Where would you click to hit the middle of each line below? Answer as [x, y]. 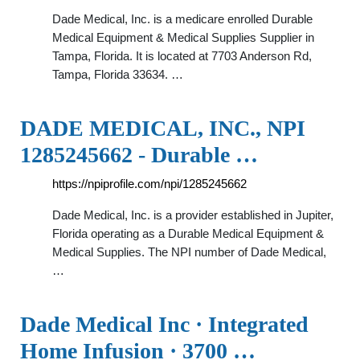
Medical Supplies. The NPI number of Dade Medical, [189, 252]
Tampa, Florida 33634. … [118, 74]
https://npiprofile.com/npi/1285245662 [149, 184]
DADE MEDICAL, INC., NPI [163, 128]
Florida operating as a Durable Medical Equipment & [188, 233]
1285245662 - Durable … [139, 155]
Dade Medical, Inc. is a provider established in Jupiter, [193, 215]
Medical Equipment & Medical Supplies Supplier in [183, 37]
